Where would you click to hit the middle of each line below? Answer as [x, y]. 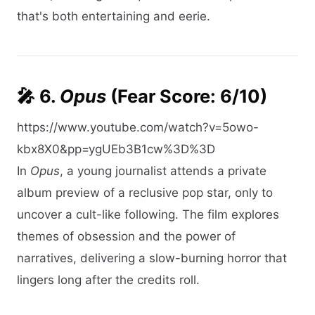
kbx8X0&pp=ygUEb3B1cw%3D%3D [116, 149]
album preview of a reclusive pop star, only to [145, 193]
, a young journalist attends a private [163, 171]
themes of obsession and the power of [126, 237]
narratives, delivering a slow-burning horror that [152, 258]
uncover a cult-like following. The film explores [148, 215]
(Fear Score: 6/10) [187, 96]
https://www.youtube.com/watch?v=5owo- [138, 128]
